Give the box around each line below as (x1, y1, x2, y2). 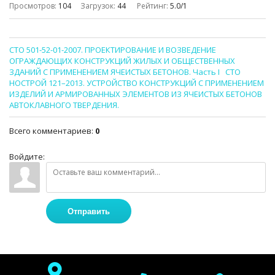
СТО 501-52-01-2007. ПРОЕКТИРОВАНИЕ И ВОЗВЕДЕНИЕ (9, 44, 216, 56)
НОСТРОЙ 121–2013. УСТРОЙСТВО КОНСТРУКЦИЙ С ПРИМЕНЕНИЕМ (9, 77, 264, 89)
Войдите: (9, 151, 45, 163)
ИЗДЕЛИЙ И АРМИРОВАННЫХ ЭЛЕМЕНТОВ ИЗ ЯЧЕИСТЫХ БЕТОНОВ (9, 88, 262, 100)
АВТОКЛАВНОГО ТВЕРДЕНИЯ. (9, 99, 119, 111)
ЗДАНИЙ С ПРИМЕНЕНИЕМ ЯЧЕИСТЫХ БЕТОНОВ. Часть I (9, 66, 220, 78)
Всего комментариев (9, 125, 91, 137)
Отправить (68, 207, 110, 217)
